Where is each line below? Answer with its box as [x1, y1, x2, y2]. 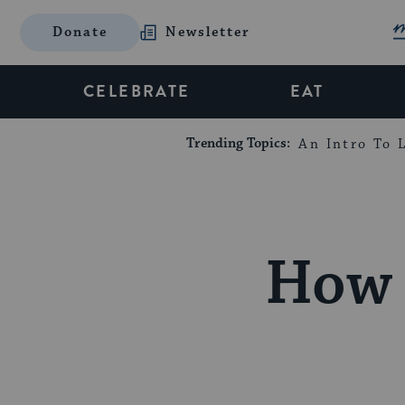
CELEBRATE [83, 80, 191, 103]
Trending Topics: [186, 135, 295, 152]
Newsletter [165, 24, 251, 41]
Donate [52, 24, 108, 41]
